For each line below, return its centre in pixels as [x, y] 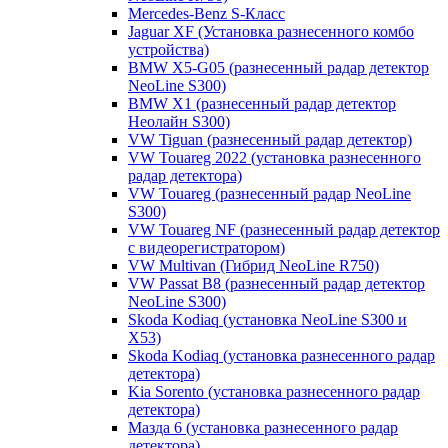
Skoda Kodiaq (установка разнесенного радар [281, 355]
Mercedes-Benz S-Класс [206, 13]
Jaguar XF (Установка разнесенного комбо [271, 31]
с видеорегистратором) [206, 247]
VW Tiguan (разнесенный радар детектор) [270, 139]
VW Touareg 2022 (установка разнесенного [274, 157]
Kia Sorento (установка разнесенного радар [274, 391]
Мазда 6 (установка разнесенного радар [263, 427]
